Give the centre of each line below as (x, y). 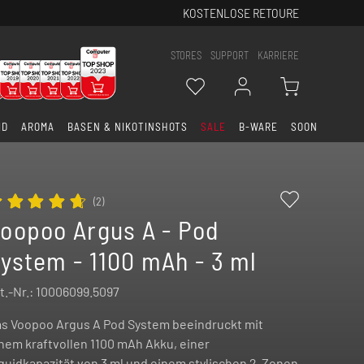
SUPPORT (230, 55)
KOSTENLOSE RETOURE (241, 13)
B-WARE (259, 126)
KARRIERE (278, 55)
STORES (186, 55)
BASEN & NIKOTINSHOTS (128, 126)
